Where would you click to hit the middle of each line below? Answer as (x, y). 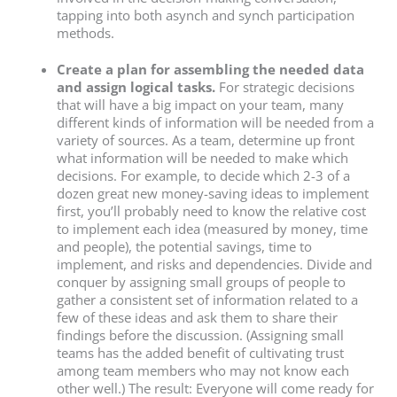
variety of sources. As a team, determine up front (205, 140)
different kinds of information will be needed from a (215, 123)
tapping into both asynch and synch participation (205, 15)
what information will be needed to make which (202, 158)
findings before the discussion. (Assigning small (200, 335)
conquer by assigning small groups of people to (201, 282)
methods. (85, 32)
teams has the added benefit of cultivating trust (200, 353)
